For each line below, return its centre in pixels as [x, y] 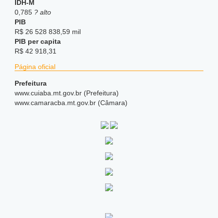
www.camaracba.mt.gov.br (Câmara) [71, 103]
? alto [43, 12]
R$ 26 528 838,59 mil [48, 32]
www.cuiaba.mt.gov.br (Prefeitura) [67, 93]
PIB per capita [38, 41]
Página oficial [35, 67]
